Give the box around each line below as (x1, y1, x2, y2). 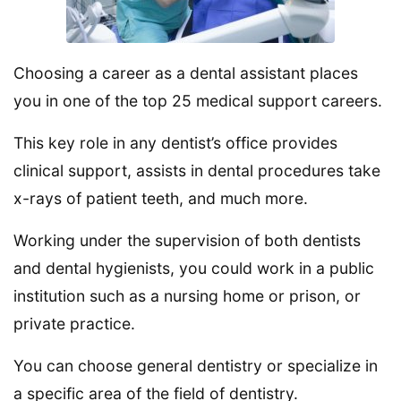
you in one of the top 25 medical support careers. (13, 90, 382, 110)
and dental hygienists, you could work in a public (13, 258, 374, 277)
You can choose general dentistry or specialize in (13, 355, 378, 375)
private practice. (13, 313, 135, 333)
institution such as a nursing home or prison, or (13, 286, 361, 305)
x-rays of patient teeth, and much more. (13, 188, 308, 208)
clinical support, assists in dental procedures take (13, 160, 380, 180)
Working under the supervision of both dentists (13, 230, 361, 250)
